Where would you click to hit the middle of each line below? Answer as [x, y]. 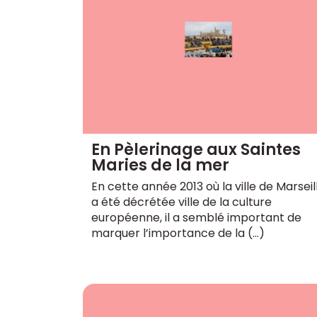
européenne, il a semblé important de [196, 217]
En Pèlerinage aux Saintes [196, 149]
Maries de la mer [160, 165]
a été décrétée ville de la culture [181, 202]
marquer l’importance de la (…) [178, 233]
